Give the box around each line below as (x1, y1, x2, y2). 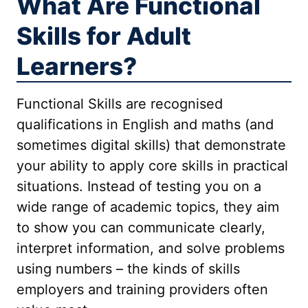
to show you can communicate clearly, (16, 219, 265, 236)
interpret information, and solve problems (16, 240, 285, 256)
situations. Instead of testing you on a (16, 178, 261, 195)
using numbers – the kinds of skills (16, 261, 240, 277)
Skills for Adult (16, 21, 191, 50)
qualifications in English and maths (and (16, 116, 274, 133)
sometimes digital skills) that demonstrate (16, 137, 286, 153)
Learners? (16, 52, 137, 80)
